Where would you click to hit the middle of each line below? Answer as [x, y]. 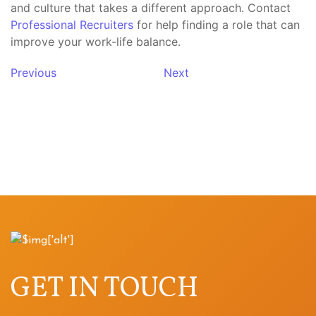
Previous [34, 73]
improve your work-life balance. [96, 42]
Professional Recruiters [72, 25]
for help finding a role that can [217, 25]
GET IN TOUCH [104, 290]
